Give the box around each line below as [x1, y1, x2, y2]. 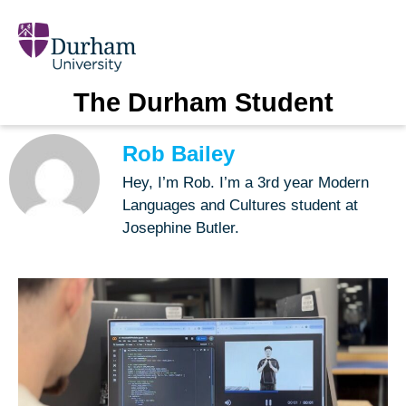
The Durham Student [72, 87, 333, 117]
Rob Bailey [122, 140, 235, 166]
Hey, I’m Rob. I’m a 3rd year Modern [122, 173, 369, 191]
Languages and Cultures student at [122, 196, 358, 214]
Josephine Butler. [122, 218, 239, 237]
